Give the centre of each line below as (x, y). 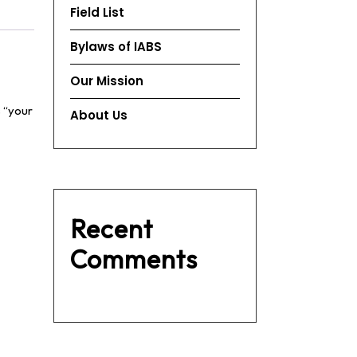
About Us (99, 115)
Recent (112, 229)
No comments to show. (139, 297)
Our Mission (107, 81)
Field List (97, 12)
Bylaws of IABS (116, 47)
